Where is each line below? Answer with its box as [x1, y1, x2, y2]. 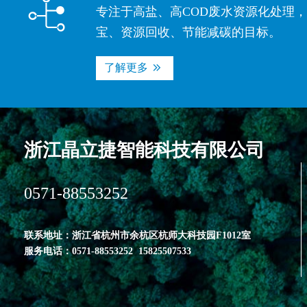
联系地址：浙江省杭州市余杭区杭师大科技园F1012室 [24, 230, 251, 241]
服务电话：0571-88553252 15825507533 [24, 246, 191, 256]
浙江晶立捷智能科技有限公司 [24, 140, 265, 160]
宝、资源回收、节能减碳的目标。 [96, 25, 281, 39]
